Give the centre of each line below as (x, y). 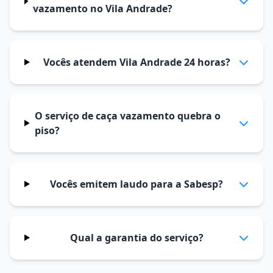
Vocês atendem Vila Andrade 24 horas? (136, 62)
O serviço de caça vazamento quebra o (127, 116)
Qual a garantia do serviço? (136, 238)
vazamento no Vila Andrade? (102, 9)
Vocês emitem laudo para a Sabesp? (137, 184)
